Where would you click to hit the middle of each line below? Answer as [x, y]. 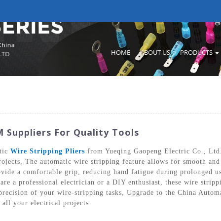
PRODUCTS [196, 53]
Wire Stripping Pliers [47, 151]
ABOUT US [155, 53]
